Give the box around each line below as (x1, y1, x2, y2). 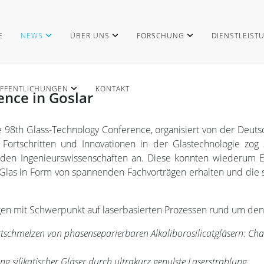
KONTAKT (95, 84, 130, 94)
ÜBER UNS (70, 31, 110, 41)
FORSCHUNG (137, 31, 184, 41)
